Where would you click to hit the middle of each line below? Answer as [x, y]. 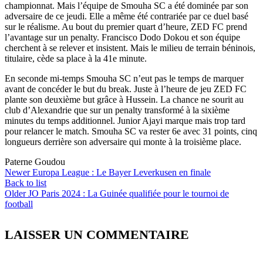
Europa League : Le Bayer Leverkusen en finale [122, 172]
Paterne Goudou [35, 161]
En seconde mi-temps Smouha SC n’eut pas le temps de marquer [124, 78]
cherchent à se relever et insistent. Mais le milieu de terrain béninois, [130, 48]
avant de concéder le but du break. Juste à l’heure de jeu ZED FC [126, 89]
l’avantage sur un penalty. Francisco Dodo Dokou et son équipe [122, 37]
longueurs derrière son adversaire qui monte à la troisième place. [123, 141]
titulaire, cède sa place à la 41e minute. [76, 58]
